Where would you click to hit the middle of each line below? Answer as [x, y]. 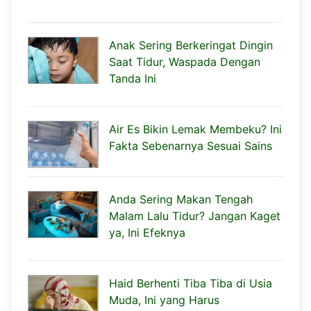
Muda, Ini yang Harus [164, 300]
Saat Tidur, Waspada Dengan [185, 61]
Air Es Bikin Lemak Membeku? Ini [195, 129]
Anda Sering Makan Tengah [181, 199]
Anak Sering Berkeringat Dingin [191, 45]
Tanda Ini [133, 78]
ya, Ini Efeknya [147, 232]
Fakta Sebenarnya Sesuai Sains [191, 145]
